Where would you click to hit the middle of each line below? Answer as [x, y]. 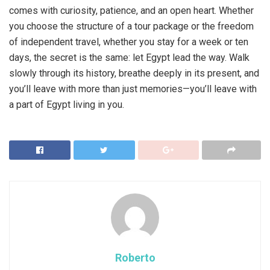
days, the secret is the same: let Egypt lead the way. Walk [129, 58]
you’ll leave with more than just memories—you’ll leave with [133, 89]
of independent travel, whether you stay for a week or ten [129, 42]
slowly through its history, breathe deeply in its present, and [134, 73]
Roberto [135, 258]
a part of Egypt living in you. [67, 105]
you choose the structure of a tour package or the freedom [131, 26]
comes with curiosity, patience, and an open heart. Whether [131, 11]
